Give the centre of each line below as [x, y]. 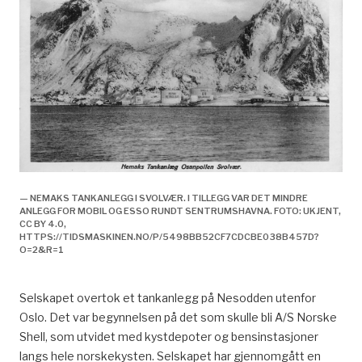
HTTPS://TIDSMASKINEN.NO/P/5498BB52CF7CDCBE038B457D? [169, 237]
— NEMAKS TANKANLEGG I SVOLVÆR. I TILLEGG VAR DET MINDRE [164, 198]
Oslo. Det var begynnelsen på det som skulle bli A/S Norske [178, 317]
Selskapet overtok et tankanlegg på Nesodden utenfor [168, 298]
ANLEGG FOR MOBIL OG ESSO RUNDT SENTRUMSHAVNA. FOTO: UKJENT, [180, 211]
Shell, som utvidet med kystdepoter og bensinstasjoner [169, 337]
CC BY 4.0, [43, 224]
